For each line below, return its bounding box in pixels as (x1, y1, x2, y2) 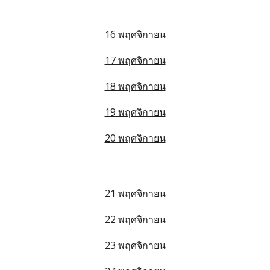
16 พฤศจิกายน (104, 28, 166, 41)
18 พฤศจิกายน (104, 80, 166, 93)
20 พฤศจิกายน (104, 131, 166, 145)
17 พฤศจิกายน (104, 54, 166, 67)
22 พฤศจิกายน (104, 213, 166, 226)
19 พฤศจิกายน (104, 105, 166, 119)
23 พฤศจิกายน (104, 239, 166, 252)
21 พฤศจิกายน (104, 187, 166, 200)
